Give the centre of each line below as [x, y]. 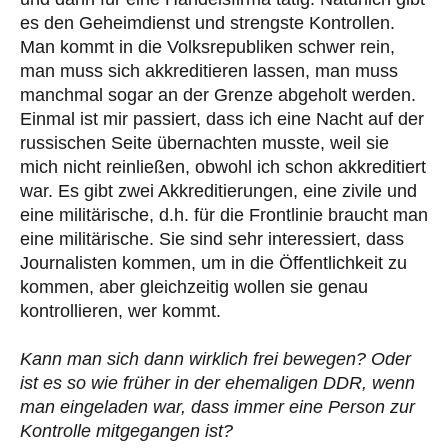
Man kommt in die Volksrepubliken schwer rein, [207, 47]
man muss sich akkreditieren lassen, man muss [209, 71]
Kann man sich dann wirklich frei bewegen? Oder [215, 359]
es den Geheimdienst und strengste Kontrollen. [207, 23]
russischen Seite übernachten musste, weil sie [204, 143]
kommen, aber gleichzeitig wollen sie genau [194, 287]
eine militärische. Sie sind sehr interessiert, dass [212, 239]
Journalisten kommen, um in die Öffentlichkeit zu [213, 263]
